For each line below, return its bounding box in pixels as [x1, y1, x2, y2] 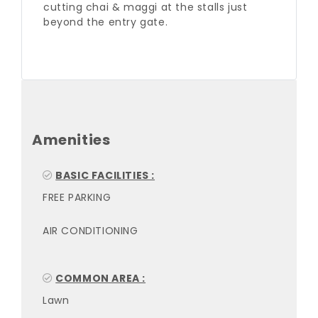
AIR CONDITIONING [43, 224, 138, 238]
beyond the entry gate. [43, 15, 168, 29]
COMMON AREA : [55, 271, 146, 285]
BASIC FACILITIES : [55, 168, 155, 182]
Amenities [32, 130, 111, 150]
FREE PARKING [43, 190, 111, 204]
